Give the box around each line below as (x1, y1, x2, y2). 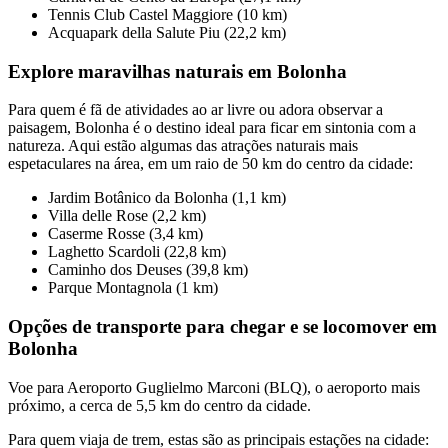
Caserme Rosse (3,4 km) (48, 225, 203, 243)
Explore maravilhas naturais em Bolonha (8, 60, 347, 82)
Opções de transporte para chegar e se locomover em (8, 316, 437, 338)
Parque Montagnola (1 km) (48, 279, 218, 297)
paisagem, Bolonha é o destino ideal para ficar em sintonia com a (8, 119, 416, 137)
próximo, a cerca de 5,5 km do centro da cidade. (8, 396, 311, 414)
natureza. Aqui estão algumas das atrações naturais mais (8, 137, 358, 155)
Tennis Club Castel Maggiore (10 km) (48, 6, 287, 24)
